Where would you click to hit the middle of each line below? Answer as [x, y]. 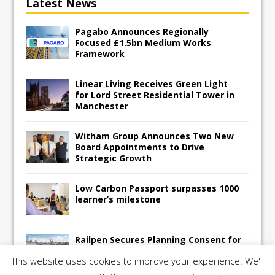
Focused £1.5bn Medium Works [143, 42]
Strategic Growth [114, 158]
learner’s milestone [118, 199]
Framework [100, 53]
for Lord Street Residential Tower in [155, 95]
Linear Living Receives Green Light [152, 83]
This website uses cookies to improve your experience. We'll [137, 261]
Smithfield [98, 261]
